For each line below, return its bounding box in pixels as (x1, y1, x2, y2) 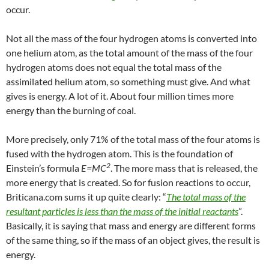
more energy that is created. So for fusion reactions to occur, (6, 176, 250, 188)
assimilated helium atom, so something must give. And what (6, 75, 250, 87)
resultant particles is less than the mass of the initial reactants (6, 205, 238, 217)
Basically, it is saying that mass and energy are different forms (6, 219, 256, 231)
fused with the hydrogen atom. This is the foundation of (6, 147, 233, 159)
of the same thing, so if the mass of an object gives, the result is (6, 234, 260, 246)
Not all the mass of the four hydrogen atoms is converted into (6, 32, 257, 44)
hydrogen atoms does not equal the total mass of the (6, 61, 222, 73)
